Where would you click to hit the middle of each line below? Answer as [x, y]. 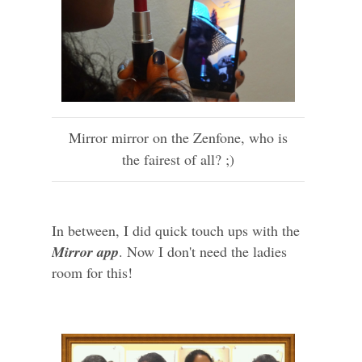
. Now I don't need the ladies [203, 252]
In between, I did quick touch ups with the [176, 231]
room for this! [92, 273]
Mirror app [85, 252]
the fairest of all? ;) [179, 160]
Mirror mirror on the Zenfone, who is [179, 138]
